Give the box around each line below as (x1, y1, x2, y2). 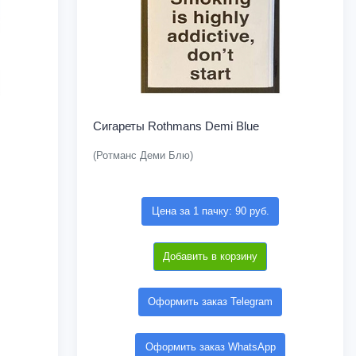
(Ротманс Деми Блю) (93, 149, 194, 162)
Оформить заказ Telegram (148, 296, 273, 308)
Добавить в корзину (163, 250, 258, 263)
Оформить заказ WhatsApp (145, 341, 276, 354)
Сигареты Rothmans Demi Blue (93, 119, 260, 133)
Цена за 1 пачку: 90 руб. (151, 205, 269, 218)
